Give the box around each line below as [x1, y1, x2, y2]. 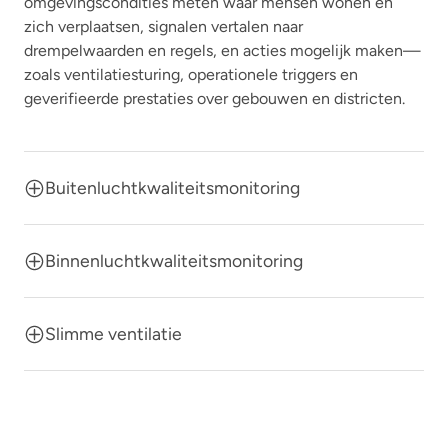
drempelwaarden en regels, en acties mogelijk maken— [24, 41, 421, 61]
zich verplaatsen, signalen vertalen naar [24, 17, 303, 37]
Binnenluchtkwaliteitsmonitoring [45, 250, 303, 272]
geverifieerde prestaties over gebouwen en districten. [24, 89, 405, 109]
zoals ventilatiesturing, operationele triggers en [24, 65, 358, 85]
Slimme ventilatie [45, 323, 182, 345]
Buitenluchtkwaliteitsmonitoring [45, 177, 300, 199]
